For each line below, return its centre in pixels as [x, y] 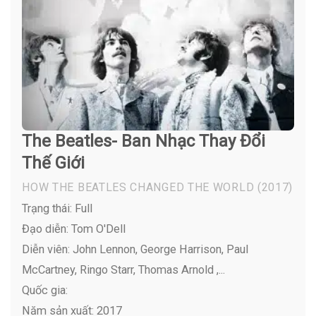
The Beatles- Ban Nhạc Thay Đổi [144, 141]
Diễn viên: [46, 249]
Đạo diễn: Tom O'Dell [74, 229]
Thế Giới [54, 163]
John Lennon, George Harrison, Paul [159, 249]
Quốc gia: [45, 290]
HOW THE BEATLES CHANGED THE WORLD [138, 188]
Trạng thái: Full [57, 208]
